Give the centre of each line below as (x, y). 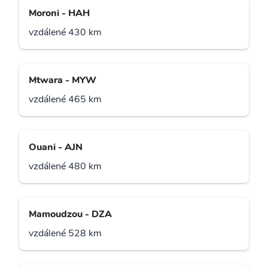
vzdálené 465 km (65, 100)
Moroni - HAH (59, 13)
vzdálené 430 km (65, 33)
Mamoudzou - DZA (70, 214)
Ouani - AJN (56, 147)
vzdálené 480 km (65, 167)
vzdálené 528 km (65, 234)
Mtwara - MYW (63, 80)
